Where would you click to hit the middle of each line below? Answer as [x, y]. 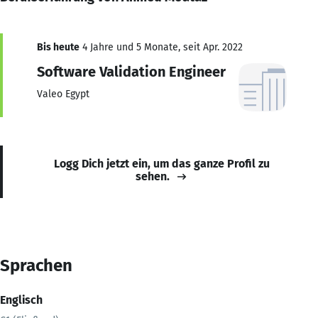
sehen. [153, 176]
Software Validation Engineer [131, 71]
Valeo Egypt [63, 94]
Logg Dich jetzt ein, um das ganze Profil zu [162, 163]
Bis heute [58, 47]
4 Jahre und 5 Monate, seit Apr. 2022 [161, 47]
